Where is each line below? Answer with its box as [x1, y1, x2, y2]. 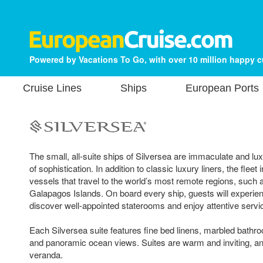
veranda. [29, 248, 63, 261]
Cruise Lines [23, 82, 82, 94]
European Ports [186, 82, 259, 94]
